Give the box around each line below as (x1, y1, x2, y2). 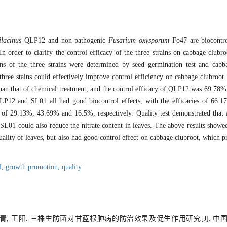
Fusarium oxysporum (108, 36, 169, 45)
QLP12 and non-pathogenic (21, 36, 108, 45)
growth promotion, (6, 163, 62, 171)
